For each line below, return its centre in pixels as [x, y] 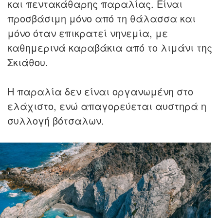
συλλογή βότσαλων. [56, 121]
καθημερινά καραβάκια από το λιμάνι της [110, 48]
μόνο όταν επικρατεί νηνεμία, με [88, 33]
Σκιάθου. [28, 62]
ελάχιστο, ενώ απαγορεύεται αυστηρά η [107, 106]
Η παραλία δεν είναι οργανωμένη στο [100, 91]
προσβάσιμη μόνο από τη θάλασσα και [101, 18]
